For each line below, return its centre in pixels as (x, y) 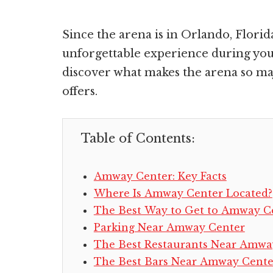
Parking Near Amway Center (169, 227)
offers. (80, 91)
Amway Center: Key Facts (160, 176)
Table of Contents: (138, 138)
